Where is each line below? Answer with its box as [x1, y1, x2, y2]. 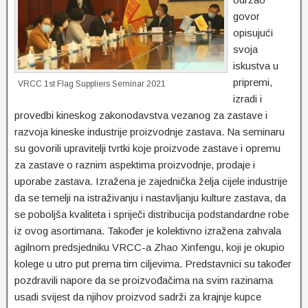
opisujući [233, 27, 273, 39]
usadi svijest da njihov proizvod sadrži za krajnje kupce [14, 291, 261, 303]
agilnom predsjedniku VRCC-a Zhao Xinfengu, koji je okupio [14, 241, 285, 254]
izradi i [233, 93, 262, 105]
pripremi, [233, 76, 272, 89]
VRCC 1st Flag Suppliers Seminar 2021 [18, 79, 166, 89]
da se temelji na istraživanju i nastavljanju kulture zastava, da [14, 192, 286, 204]
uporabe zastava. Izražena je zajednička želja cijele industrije [14, 175, 287, 188]
